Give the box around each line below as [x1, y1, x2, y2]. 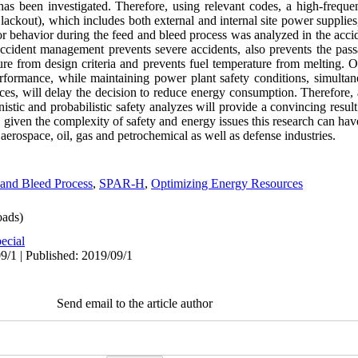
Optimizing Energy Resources [151, 177, 303, 190]
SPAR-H [99, 177, 145, 190]
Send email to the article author [57, 296, 213, 310]
